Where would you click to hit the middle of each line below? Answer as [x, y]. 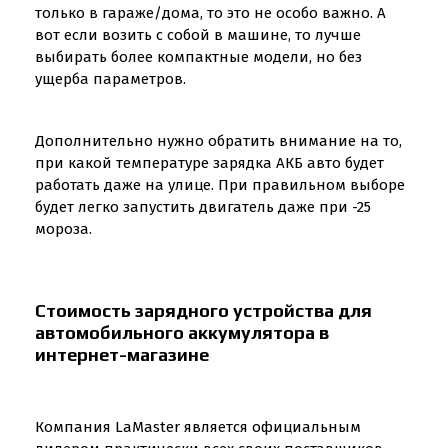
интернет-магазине [122, 354]
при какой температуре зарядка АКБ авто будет [209, 163]
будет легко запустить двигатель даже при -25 [203, 207]
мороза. [63, 229]
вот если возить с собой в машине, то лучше [198, 35]
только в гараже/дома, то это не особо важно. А [210, 13]
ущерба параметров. [110, 79]
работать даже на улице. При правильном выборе [220, 185]
